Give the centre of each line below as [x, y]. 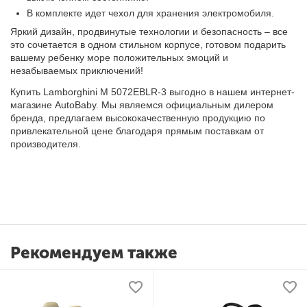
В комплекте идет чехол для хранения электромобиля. [151, 13]
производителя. [46, 144]
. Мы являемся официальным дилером [185, 105]
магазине [33, 105]
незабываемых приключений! [77, 71]
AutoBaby [76, 105]
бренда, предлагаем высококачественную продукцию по [138, 118]
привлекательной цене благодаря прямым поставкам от [137, 131]
